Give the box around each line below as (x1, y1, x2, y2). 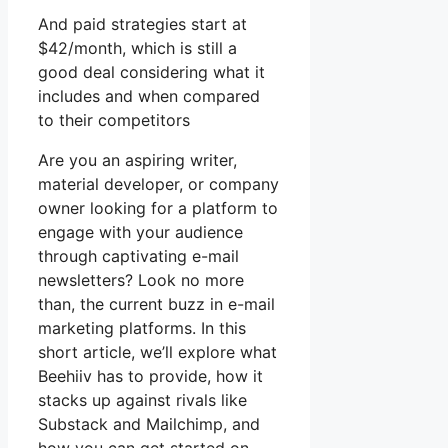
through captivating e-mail (38, 246, 239, 267)
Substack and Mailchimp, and (38, 414, 260, 435)
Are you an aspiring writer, (38, 150, 237, 171)
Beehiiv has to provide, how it (38, 366, 263, 387)
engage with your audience (38, 222, 243, 243)
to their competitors (38, 110, 190, 131)
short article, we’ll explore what (38, 342, 277, 363)
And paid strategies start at (38, 14, 247, 35)
